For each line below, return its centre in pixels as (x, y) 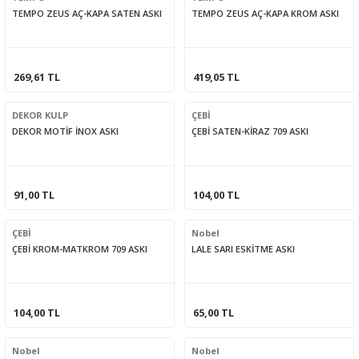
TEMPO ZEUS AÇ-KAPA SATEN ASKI (87, 13)
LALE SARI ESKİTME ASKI (243, 249)
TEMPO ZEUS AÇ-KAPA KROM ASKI (265, 13)
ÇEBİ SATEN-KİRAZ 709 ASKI (250, 131)
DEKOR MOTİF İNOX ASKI (65, 131)
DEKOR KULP (40, 115)
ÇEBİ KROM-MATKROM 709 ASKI (80, 249)
